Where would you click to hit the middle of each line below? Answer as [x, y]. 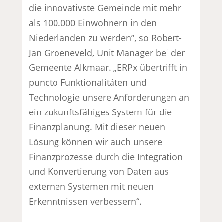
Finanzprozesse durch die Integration [106, 156]
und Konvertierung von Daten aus [99, 171]
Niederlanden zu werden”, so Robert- [106, 37]
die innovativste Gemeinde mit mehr [105, 8]
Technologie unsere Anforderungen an [109, 97]
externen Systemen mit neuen [91, 186]
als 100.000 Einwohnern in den [93, 23]
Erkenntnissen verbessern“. [85, 201]
